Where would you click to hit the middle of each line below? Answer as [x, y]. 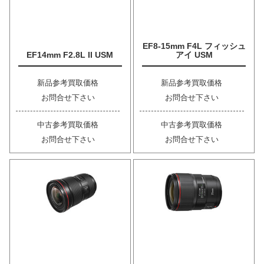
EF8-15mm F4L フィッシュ [194, 46]
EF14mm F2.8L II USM [70, 55]
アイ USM [194, 55]
